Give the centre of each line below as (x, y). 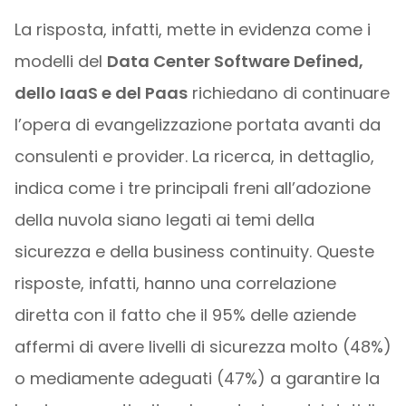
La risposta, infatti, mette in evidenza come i (192, 29)
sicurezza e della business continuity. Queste (194, 251)
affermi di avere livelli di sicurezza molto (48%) (203, 346)
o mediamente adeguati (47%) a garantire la (197, 378)
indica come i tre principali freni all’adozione (192, 188)
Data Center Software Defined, (235, 61)
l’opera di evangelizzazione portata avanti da (197, 124)
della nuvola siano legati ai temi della (164, 219)
